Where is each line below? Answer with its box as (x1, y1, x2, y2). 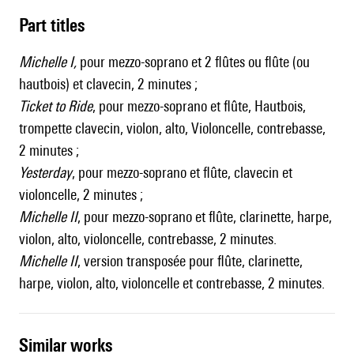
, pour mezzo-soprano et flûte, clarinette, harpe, (77, 208, 332, 226)
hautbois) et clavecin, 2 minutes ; (19, 75, 198, 93)
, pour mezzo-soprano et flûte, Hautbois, (92, 97, 306, 115)
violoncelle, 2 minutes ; (19, 186, 143, 204)
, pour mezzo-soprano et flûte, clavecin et (72, 164, 292, 182)
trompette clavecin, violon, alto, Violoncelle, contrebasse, (19, 119, 326, 137)
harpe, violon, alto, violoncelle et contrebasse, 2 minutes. (19, 274, 325, 292)
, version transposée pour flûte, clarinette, (77, 252, 303, 270)
